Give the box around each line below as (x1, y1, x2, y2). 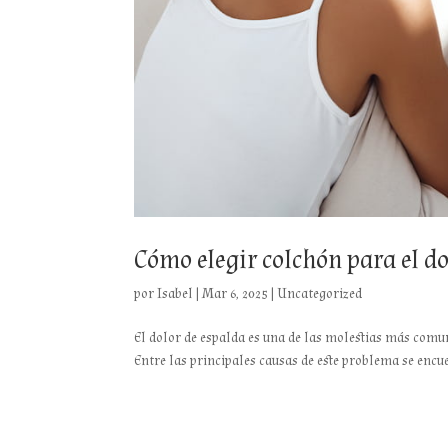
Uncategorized (277, 284, 363, 303)
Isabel (157, 284, 194, 303)
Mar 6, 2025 (202, 284, 269, 303)
